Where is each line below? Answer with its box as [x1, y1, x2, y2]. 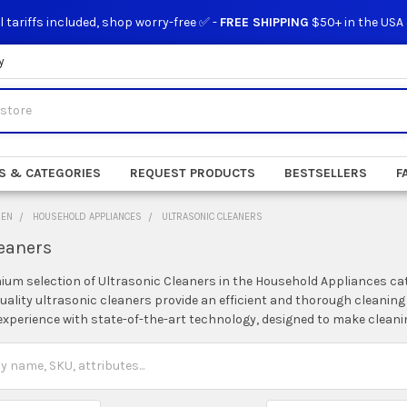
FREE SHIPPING [219, 15, 309, 30]
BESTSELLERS [284, 164, 368, 181]
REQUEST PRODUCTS [130, 164, 256, 181]
